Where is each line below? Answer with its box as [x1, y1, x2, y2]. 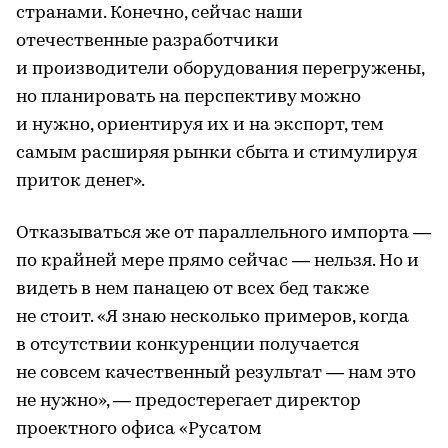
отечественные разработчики [16, 32, 279, 52]
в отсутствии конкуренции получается [16, 336, 359, 356]
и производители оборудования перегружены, [16, 60, 424, 80]
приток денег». [16, 172, 145, 192]
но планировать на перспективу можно [16, 88, 361, 108]
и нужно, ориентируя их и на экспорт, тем [16, 116, 384, 136]
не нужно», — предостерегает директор [16, 392, 361, 412]
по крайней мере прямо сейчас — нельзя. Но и [16, 252, 419, 272]
